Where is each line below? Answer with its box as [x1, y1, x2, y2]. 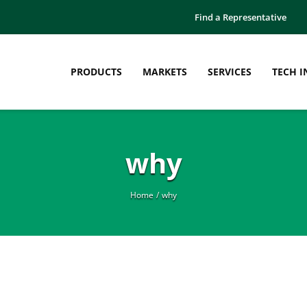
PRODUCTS [71, 64, 122, 78]
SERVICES [208, 64, 251, 78]
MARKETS [143, 64, 187, 78]
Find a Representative [195, 11, 286, 23]
